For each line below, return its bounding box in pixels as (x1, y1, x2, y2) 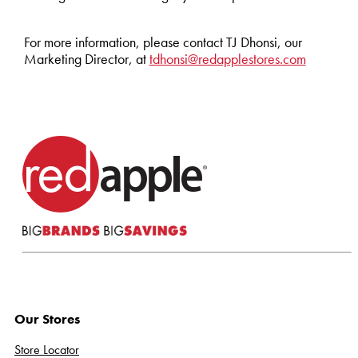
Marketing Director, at (23, 50, 149, 69)
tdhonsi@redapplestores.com (149, 50, 306, 69)
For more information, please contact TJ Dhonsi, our (23, 34, 302, 52)
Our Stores (14, 310, 80, 328)
